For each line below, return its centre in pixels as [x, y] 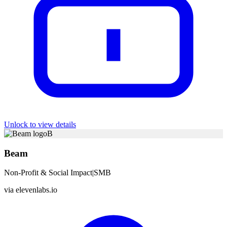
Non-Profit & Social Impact [48, 173]
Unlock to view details [40, 124]
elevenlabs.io [36, 190]
